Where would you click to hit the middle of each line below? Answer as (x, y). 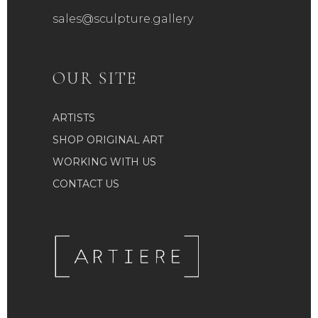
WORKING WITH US (104, 162)
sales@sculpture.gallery (123, 19)
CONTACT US (86, 184)
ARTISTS (74, 118)
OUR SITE (95, 79)
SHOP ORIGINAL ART (108, 140)
